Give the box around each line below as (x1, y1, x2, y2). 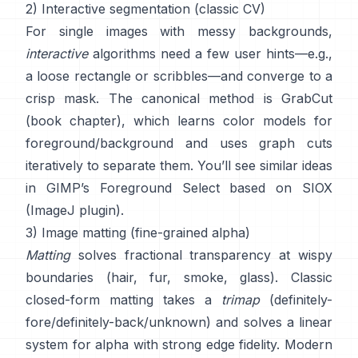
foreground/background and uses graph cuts (26, 135, 332, 151)
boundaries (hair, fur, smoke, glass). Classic (26, 269, 332, 285)
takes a (163, 292, 221, 308)
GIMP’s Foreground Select (46, 180, 220, 196)
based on (219, 180, 292, 196)
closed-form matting (26, 292, 153, 308)
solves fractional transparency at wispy (70, 247, 332, 263)
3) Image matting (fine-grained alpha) (26, 225, 250, 241)
